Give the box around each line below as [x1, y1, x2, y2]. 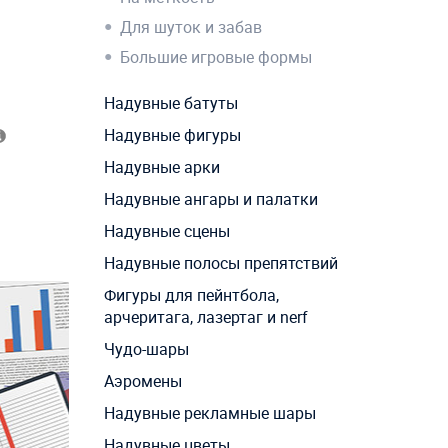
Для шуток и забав [119, 16, 262, 39]
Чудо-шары [103, 338, 189, 361]
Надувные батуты [103, 92, 238, 115]
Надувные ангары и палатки [103, 188, 318, 211]
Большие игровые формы [119, 46, 312, 69]
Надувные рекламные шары [103, 402, 316, 425]
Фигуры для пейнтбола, [103, 284, 279, 307]
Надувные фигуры [103, 124, 241, 147]
